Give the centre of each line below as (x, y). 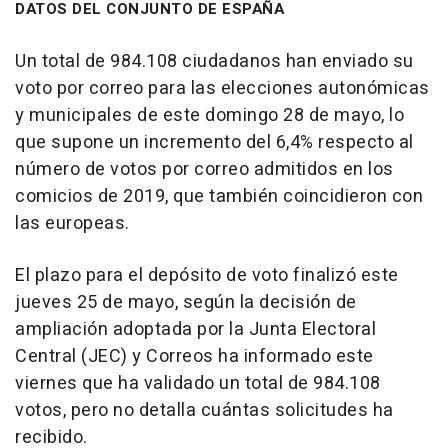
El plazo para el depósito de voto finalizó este (207, 275)
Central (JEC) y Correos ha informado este (194, 356)
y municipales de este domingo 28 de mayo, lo (209, 115)
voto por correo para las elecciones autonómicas (222, 88)
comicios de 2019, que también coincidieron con (219, 196)
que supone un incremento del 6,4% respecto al (214, 142)
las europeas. (72, 223)
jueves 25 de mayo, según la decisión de (186, 302)
